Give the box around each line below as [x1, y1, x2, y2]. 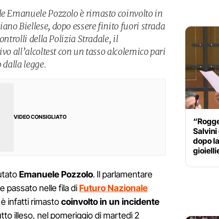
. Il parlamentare [93, 169, 153, 180]
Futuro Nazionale [79, 183, 148, 194]
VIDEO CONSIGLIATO [14, 113, 66, 121]
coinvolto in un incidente [61, 197, 159, 207]
